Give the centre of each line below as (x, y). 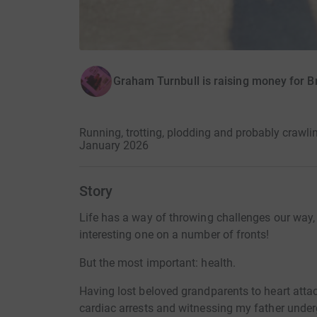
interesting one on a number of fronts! (174, 235)
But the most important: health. (157, 263)
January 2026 (114, 146)
